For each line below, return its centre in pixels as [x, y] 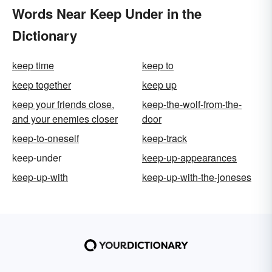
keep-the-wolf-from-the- [192, 104]
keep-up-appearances [189, 158]
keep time [33, 66]
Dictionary [45, 36]
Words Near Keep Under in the [107, 14]
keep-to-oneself [46, 138]
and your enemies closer [65, 119]
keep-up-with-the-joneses [197, 177]
